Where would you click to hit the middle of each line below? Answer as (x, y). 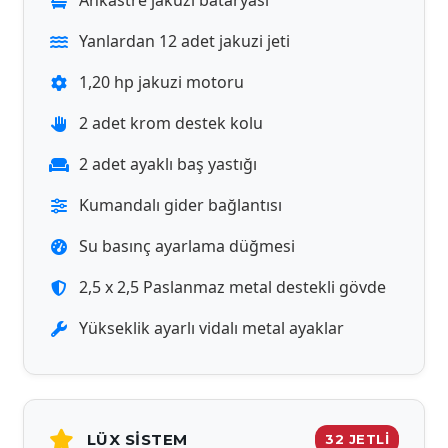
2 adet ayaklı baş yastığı (168, 164)
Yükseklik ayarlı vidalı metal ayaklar (211, 328)
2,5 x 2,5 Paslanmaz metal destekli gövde (232, 287)
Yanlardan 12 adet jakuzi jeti (184, 41)
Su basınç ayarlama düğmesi (187, 246)
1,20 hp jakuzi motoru (161, 82)
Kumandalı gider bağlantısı (180, 205)
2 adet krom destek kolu (171, 123)
